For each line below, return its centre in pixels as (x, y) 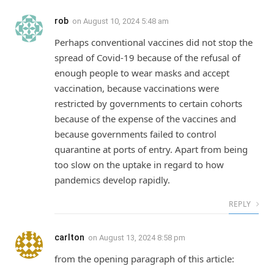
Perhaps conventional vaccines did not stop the (154, 42)
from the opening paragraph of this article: (144, 258)
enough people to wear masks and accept (142, 72)
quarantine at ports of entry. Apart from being (151, 149)
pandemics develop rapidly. (112, 180)
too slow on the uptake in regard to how (139, 164)
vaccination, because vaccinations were (137, 88)
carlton (69, 237)
